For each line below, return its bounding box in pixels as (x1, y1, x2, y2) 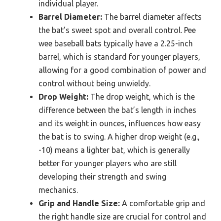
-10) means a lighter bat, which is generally (38, 146, 190, 155)
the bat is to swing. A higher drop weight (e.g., (38, 132, 200, 142)
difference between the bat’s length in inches (38, 106, 196, 115)
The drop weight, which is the (88, 92, 195, 102)
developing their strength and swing (38, 172, 166, 182)
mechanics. (38, 185, 78, 195)
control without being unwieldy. (38, 79, 150, 88)
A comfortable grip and (120, 199, 205, 208)
